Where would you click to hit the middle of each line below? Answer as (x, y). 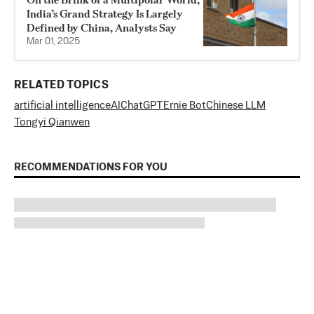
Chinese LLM (236, 105)
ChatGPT (142, 105)
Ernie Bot (185, 105)
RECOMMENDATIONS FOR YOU (91, 167)
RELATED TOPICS (61, 85)
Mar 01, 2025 (53, 41)
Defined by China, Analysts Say (102, 27)
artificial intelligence (62, 105)
